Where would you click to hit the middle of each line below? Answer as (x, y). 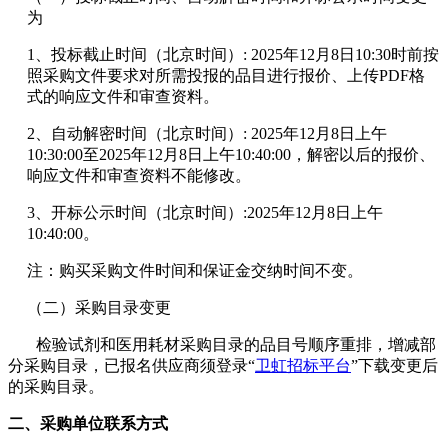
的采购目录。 (56, 387)
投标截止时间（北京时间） (147, 55)
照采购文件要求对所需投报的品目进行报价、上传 (203, 76)
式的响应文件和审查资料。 (123, 97)
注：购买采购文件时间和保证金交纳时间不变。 (195, 271)
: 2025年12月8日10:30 (317, 55)
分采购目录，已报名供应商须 (112, 366)
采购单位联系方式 (104, 424)
